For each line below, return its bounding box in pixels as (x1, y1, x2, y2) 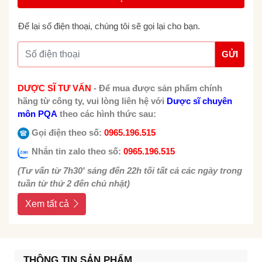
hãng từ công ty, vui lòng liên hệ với (18, 96, 167, 106)
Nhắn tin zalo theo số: (29, 146, 121, 157)
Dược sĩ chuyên (167, 96, 232, 106)
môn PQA (18, 109, 57, 119)
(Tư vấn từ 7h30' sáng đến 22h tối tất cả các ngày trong (18, 165, 242, 175)
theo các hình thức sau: (57, 109, 156, 119)
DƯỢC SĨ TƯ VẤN (18, 83, 91, 94)
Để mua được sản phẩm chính (99, 83, 222, 94)
